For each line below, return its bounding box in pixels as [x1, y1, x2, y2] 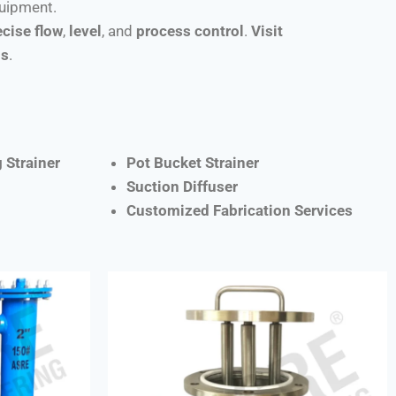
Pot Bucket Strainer [126, 153, 259, 171]
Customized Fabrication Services [126, 201, 353, 219]
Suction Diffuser [126, 177, 238, 195]
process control [136, 21, 244, 40]
